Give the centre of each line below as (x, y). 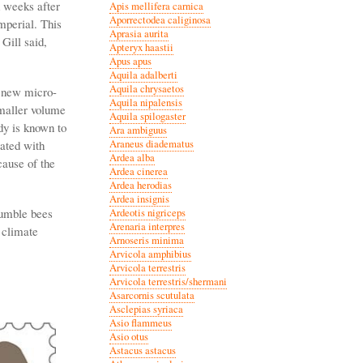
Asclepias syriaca (146, 309)
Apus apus (130, 61)
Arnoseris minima (146, 240)
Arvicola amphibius (150, 254)
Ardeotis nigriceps (147, 212)
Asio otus (128, 336)
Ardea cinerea (138, 171)
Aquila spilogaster (147, 116)
